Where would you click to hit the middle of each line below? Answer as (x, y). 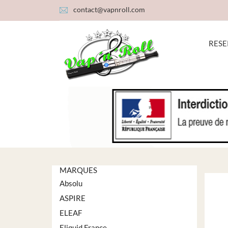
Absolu (71, 183)
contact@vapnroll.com (109, 9)
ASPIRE (73, 198)
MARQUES (78, 170)
